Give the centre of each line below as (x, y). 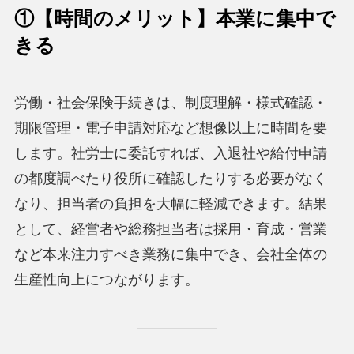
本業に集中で (275, 18)
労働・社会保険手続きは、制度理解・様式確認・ (170, 102)
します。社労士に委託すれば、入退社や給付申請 (170, 153)
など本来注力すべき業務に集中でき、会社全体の (170, 254)
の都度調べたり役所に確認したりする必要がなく (170, 178)
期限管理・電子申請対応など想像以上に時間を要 (170, 128)
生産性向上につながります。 (106, 279)
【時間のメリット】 (124, 18)
